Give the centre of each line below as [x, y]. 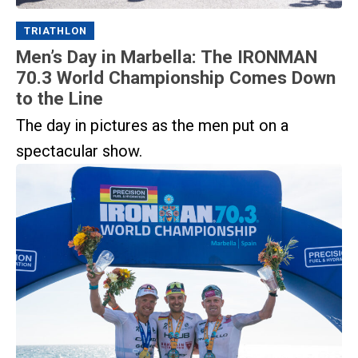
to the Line [60, 98]
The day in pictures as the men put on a [152, 126]
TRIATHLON [55, 31]
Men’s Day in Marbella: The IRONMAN [167, 56]
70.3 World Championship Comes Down [176, 77]
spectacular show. [79, 151]
